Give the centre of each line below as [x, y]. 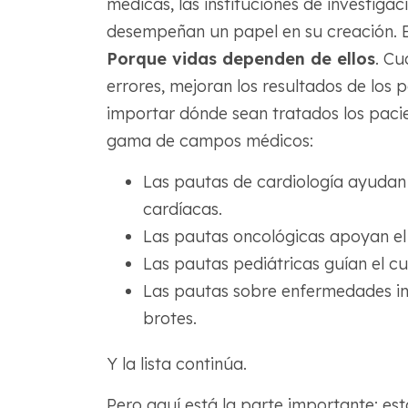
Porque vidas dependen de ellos [240, 59]
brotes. [169, 319]
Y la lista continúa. [176, 364]
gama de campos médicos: [209, 141]
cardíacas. [182, 209]
